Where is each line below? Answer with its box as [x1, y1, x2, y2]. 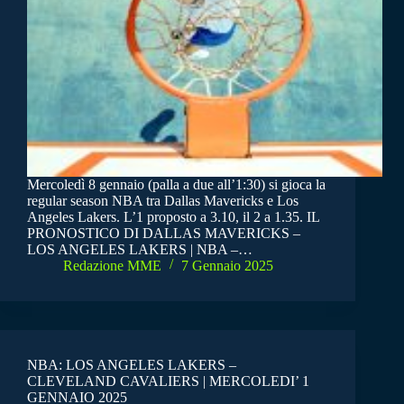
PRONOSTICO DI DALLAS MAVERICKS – [27, 225, 300, 241]
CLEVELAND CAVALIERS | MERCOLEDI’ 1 [27, 372, 309, 389]
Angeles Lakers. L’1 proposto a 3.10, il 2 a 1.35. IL [27, 208, 319, 225]
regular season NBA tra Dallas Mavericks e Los [27, 192, 298, 208]
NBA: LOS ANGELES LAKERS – [27, 356, 236, 372]
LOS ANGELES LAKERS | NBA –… [27, 241, 252, 257]
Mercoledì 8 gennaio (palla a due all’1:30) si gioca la [27, 176, 326, 192]
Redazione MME [63, 257, 161, 273]
